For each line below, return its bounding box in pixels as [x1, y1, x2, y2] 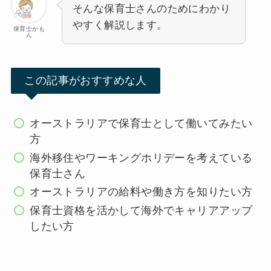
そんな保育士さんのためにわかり [72, 2, 230, 15]
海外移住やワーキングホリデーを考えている [30, 151, 253, 164]
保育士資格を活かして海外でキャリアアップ [30, 204, 253, 217]
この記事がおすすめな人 [24, 74, 147, 87]
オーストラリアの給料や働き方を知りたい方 [30, 186, 253, 198]
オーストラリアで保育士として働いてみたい [30, 117, 253, 130]
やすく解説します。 [72, 19, 168, 31]
